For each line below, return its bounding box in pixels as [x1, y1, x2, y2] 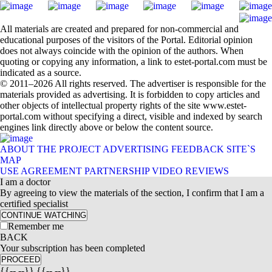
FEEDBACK [171, 144, 224, 154]
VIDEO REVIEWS [152, 166, 229, 176]
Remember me [8, 221, 64, 231]
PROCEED [1, 255, 40, 264]
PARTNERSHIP [84, 166, 149, 176]
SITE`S [226, 144, 256, 154]
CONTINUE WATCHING [1, 211, 86, 220]
